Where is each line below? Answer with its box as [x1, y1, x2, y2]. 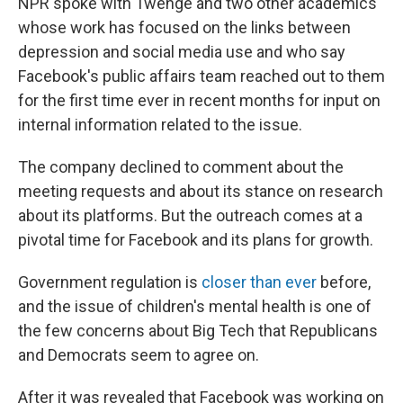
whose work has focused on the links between [18, 18, 351, 38]
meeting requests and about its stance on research [18, 182, 383, 201]
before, [317, 273, 371, 292]
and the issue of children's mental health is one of [18, 297, 372, 317]
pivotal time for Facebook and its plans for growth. [18, 230, 373, 250]
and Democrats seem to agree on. [18, 345, 259, 365]
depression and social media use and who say [18, 42, 345, 62]
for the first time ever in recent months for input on [18, 91, 381, 111]
